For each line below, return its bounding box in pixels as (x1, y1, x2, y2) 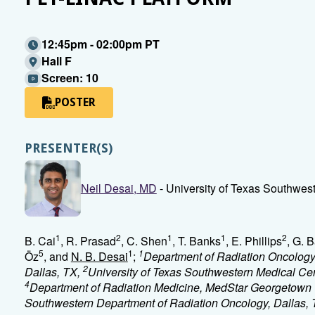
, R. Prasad (60, 233, 116, 249)
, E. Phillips (225, 233, 282, 249)
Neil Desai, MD (80, 180, 157, 196)
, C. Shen (120, 233, 167, 249)
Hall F (41, 53, 72, 69)
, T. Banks (172, 233, 221, 249)
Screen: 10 (41, 70, 98, 86)
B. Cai (24, 233, 56, 249)
